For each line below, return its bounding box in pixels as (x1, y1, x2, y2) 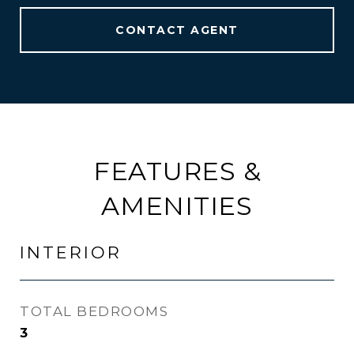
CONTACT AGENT (115, 23, 239, 37)
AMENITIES (101, 190, 253, 221)
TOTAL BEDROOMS (20, 303, 168, 319)
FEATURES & (92, 156, 262, 186)
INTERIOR (20, 243, 122, 262)
